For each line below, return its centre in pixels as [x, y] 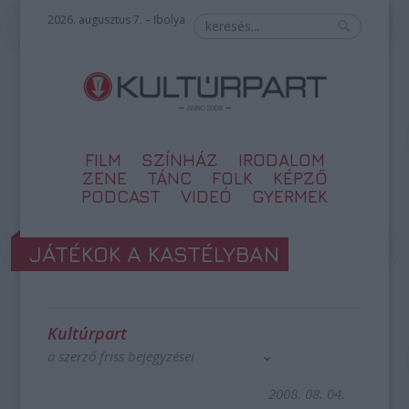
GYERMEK [290, 196]
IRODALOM [281, 160]
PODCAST [121, 196]
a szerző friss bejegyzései [121, 356]
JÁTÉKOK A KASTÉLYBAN [155, 254]
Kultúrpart [88, 333]
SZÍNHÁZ [179, 160]
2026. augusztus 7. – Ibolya [117, 20]
